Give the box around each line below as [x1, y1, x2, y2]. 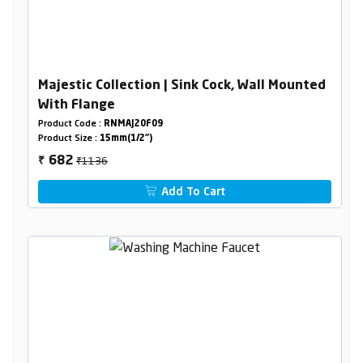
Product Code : [37, 119, 104, 129]
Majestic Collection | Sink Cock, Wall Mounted [37, 79, 326, 92]
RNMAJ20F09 [103, 119, 163, 129]
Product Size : [37, 134, 100, 143]
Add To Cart [158, 186, 226, 198]
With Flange [37, 98, 115, 112]
